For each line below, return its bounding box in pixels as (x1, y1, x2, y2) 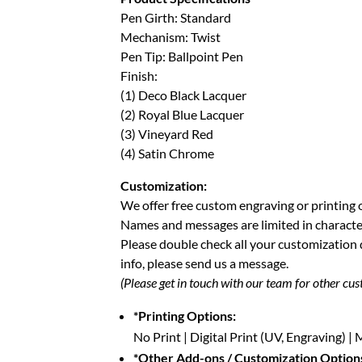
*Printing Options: (133, 308, 237, 324)
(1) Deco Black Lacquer (120, 87, 247, 103)
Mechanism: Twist (120, 29, 221, 45)
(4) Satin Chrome (120, 145, 215, 162)
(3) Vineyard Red (120, 126, 214, 142)
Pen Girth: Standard (120, 10, 232, 26)
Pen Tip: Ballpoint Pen (120, 48, 244, 65)
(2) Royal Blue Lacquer (120, 107, 245, 123)
